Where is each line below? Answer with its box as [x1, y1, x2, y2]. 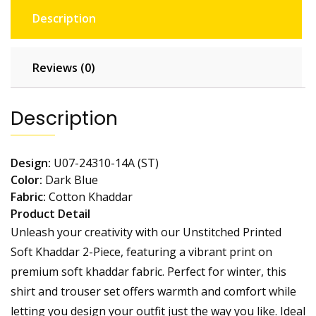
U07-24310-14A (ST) [51, 155, 159, 171]
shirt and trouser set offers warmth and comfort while [11, 284, 296, 300]
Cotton [49, 189, 85, 205]
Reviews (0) [32, 60, 95, 76]
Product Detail [11, 206, 90, 222]
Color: [11, 172, 42, 188]
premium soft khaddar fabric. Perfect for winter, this [11, 264, 286, 280]
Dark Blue [42, 172, 98, 188]
